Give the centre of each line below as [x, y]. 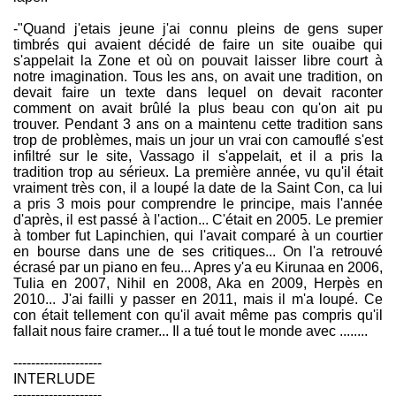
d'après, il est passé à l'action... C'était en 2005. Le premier [198, 220]
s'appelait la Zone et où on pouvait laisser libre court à [198, 61]
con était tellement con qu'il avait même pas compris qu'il [198, 316]
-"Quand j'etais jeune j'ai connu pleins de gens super [198, 29]
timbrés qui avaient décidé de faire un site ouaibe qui [198, 45]
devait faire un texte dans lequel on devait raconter [198, 93]
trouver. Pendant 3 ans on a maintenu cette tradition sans [198, 125]
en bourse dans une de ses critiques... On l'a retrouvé [198, 252]
